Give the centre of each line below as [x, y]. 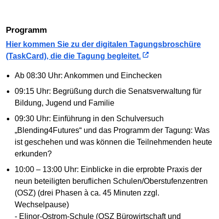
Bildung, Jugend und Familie [64, 103]
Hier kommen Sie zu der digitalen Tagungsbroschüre [103, 44]
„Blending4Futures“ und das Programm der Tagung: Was [112, 131]
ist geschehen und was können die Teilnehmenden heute [113, 142]
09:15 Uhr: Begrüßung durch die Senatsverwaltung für [108, 91]
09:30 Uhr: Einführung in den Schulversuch [89, 119]
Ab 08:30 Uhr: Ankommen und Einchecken [88, 76]
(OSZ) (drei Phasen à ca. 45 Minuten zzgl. [87, 193]
